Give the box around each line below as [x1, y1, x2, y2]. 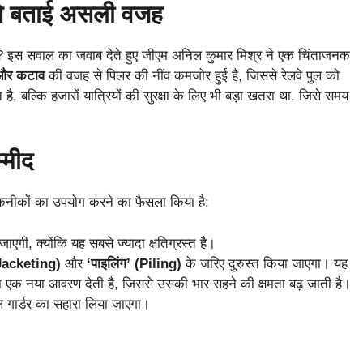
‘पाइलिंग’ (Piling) [87, 255, 181, 271]
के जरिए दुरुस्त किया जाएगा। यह [181, 255, 348, 271]
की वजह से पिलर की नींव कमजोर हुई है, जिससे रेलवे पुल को [45, 67, 340, 83]
